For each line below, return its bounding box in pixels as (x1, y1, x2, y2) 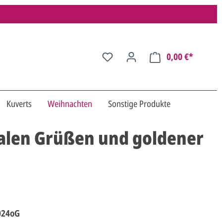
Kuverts (6, 98, 32, 110)
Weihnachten (48, 98, 92, 110)
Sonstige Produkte (108, 98, 170, 110)
